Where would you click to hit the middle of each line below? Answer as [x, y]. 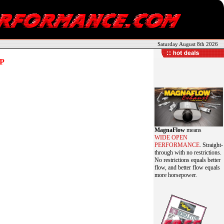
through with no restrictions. [188, 152]
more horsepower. [176, 175]
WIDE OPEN [171, 137]
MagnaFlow [170, 130]
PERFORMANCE [177, 145]
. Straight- [211, 145]
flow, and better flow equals [187, 167]
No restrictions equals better [187, 160]
